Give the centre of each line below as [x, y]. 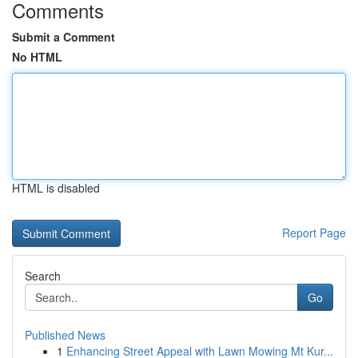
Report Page [314, 233]
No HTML [37, 57]
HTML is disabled [56, 188]
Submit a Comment [64, 37]
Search [43, 276]
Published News [65, 335]
